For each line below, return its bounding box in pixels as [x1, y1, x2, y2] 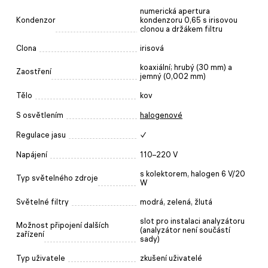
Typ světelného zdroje [16, 173, 98, 182]
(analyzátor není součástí [140, 225, 230, 234]
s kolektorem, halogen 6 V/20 [140, 169, 245, 178]
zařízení [16, 229, 44, 239]
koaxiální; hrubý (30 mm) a [140, 62, 232, 72]
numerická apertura [140, 6, 210, 16]
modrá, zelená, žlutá [140, 197, 212, 206]
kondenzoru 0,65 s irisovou [140, 15, 237, 25]
